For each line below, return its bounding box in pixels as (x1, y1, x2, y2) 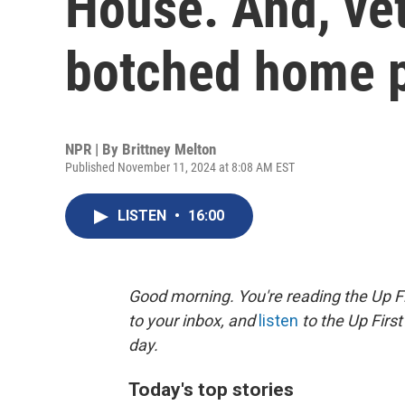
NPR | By (65, 140, 122, 158)
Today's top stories (128, 378, 294, 400)
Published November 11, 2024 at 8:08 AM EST (65, 160, 295, 174)
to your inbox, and (128, 311, 259, 330)
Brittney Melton (122, 140, 216, 158)
